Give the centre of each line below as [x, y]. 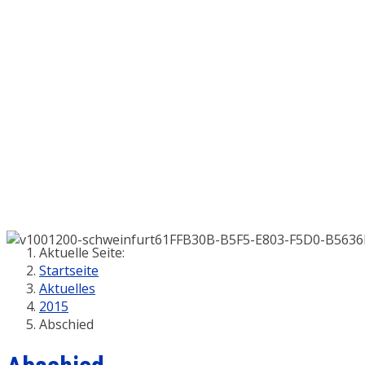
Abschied [66, 324]
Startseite [69, 270]
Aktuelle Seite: [85, 253]
